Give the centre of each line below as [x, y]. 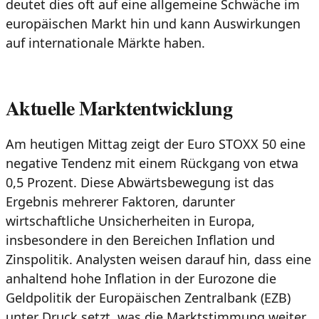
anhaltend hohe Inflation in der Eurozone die [141, 279]
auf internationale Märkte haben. [105, 42]
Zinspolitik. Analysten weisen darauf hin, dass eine [158, 260]
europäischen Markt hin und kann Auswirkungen [153, 23]
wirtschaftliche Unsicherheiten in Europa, [130, 221]
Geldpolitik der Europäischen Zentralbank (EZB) [148, 298]
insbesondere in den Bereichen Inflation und [140, 240]
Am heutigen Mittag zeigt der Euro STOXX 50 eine [156, 144]
